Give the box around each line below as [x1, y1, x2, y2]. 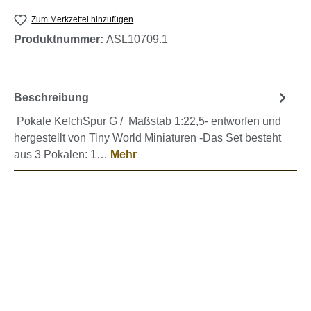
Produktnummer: [14, 33, 106, 46]
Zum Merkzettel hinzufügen [31, 14, 134, 24]
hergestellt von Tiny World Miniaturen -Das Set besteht [14, 132, 281, 144]
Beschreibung [14, 91, 89, 103]
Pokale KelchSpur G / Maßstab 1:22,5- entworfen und [14, 115, 281, 128]
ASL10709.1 [106, 33, 168, 46]
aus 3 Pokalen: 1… [14, 149, 110, 161]
